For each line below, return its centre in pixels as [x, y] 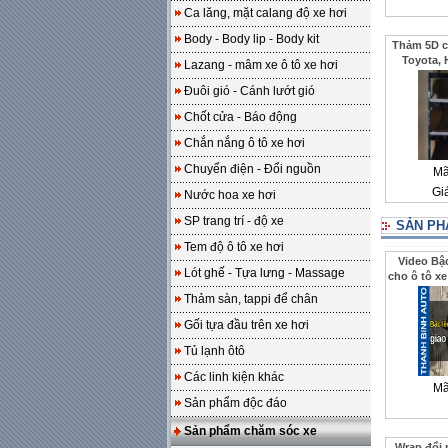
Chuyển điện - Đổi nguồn [252, 169]
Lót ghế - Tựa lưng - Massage [264, 273]
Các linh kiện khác [234, 377]
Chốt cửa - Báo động [240, 117]
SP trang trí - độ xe [234, 221]
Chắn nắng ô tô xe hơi [244, 143]
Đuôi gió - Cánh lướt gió [249, 91]
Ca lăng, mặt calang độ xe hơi [265, 13]
